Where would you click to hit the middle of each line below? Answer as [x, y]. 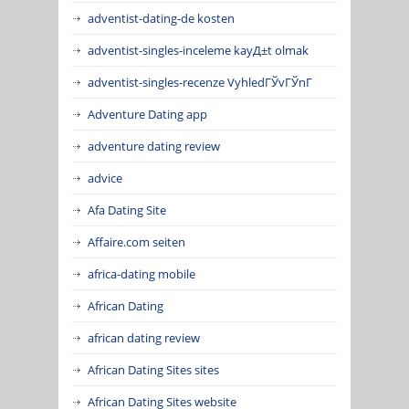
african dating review [144, 337]
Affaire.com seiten [136, 241]
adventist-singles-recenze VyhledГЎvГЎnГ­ [200, 82]
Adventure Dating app [147, 114]
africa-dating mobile [142, 273]
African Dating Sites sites [153, 369]
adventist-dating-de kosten [161, 18]
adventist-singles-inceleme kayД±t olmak [198, 50]
